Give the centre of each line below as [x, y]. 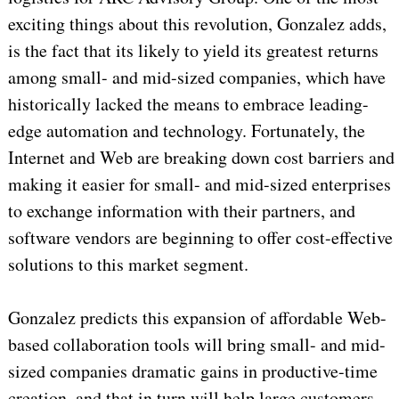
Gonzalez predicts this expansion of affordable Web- [197, 318]
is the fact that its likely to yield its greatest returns [193, 51]
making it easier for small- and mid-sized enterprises [199, 184]
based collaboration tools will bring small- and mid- [196, 345]
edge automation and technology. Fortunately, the [186, 131]
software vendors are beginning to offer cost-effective [200, 238]
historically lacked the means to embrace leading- [188, 104]
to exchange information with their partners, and [181, 211]
